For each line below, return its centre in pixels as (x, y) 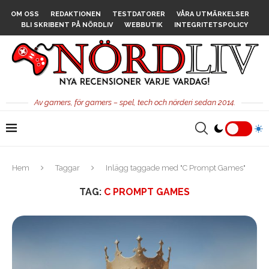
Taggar (68, 168)
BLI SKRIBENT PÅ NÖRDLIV (67, 25)
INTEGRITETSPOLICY (211, 25)
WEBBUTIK (144, 25)
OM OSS (25, 14)
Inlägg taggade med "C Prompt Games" (176, 168)
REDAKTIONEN (76, 14)
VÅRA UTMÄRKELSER (213, 14)
